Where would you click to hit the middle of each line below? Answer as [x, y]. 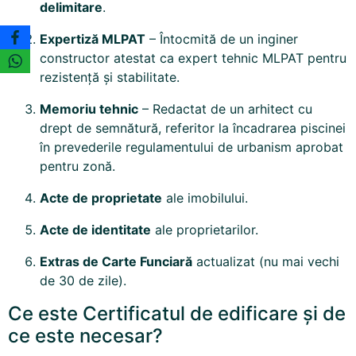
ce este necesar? [85, 336]
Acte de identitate [95, 230]
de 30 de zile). [83, 281]
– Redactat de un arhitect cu [225, 109]
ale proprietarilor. [205, 230]
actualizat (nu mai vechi [266, 262]
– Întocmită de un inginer [222, 39]
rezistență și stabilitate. [110, 77]
